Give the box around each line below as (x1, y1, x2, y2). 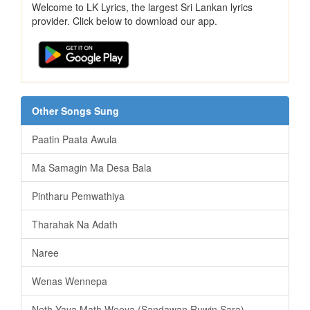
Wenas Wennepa (32, 274, 107, 289)
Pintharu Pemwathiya (32, 189, 125, 203)
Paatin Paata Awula (32, 132, 117, 147)
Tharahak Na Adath (32, 217, 118, 232)
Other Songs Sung (32, 104, 119, 118)
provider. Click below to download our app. (32, 14, 217, 28)
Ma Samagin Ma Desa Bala (32, 161, 152, 175)
